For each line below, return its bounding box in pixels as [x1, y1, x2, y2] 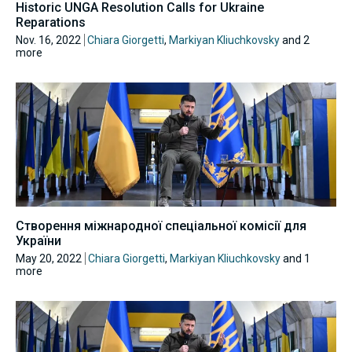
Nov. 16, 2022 [16, 34, 81, 47]
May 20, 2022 [16, 251, 82, 265]
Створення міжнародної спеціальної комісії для [16, 218, 306, 233]
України [16, 233, 61, 248]
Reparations [16, 15, 86, 31]
